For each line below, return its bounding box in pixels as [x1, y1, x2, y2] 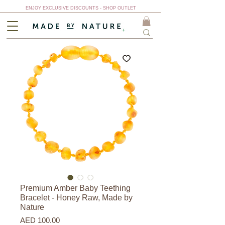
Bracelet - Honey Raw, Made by [20, 193, 133, 202]
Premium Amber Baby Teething [20, 184, 131, 193]
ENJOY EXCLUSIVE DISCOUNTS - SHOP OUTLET [25, 6, 136, 11]
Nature [20, 203, 44, 212]
